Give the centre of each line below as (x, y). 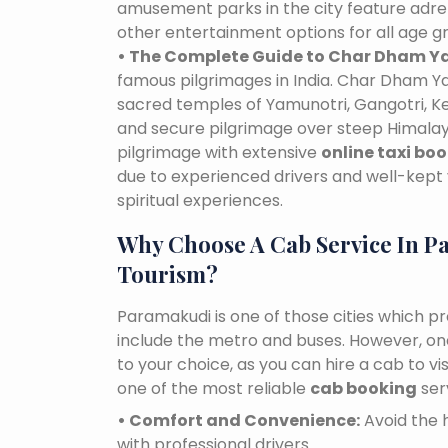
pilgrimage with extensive (219, 153)
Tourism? (167, 274)
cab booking (363, 389)
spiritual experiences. (200, 201)
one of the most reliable (213, 389)
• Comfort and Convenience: (238, 421)
